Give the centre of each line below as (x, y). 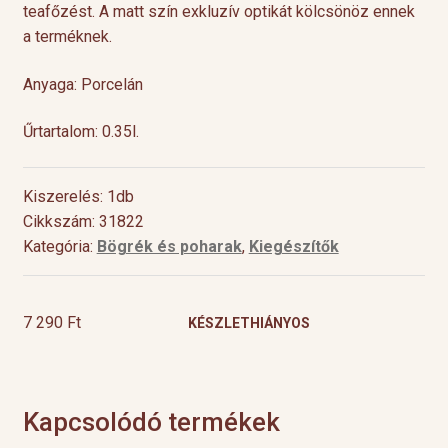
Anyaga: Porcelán (82, 84)
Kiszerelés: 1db (78, 196)
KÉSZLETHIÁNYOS (248, 322)
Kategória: (59, 246)
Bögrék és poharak (169, 246)
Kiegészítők (293, 246)
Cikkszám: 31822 (83, 221)
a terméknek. (67, 36)
